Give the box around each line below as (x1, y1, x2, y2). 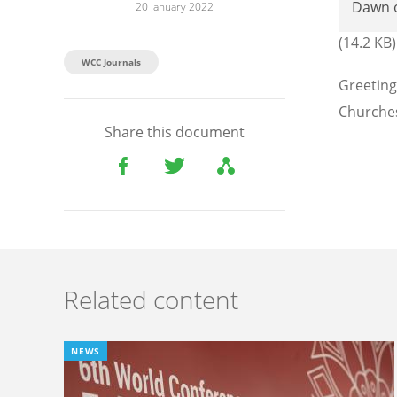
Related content (64, 283, 238, 317)
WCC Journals (82, 56, 141, 69)
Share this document (105, 122, 245, 143)
